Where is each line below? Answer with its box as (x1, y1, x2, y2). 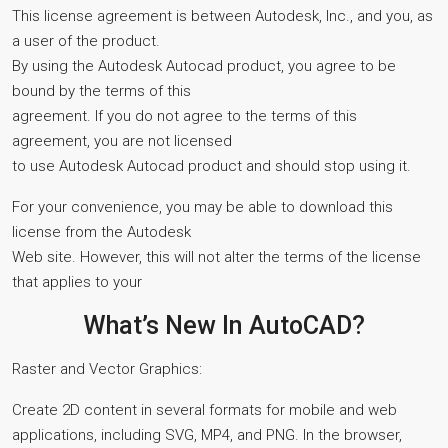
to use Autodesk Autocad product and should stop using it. (12, 157, 411, 175)
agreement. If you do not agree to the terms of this (12, 107, 357, 125)
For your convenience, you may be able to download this (12, 198, 393, 216)
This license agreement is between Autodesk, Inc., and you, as (12, 7, 433, 25)
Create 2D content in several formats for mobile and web (12, 401, 397, 419)
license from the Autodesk (12, 223, 191, 241)
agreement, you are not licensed (12, 132, 232, 150)
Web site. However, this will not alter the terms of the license (12, 248, 421, 266)
